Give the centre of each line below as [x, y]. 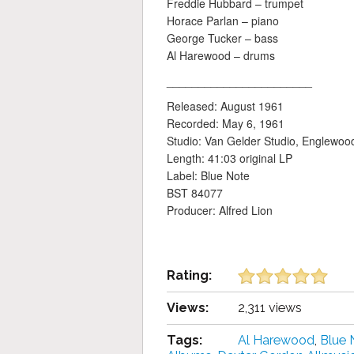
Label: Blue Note [208, 175]
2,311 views [270, 307]
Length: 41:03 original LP [230, 158]
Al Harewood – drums [221, 55]
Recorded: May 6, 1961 [226, 123]
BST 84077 [195, 192]
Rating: [189, 275]
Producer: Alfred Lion [220, 210]
